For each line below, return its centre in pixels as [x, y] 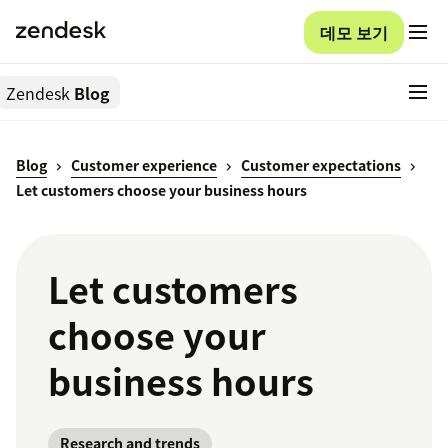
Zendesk [38, 92]
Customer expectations [321, 165]
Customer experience [144, 165]
